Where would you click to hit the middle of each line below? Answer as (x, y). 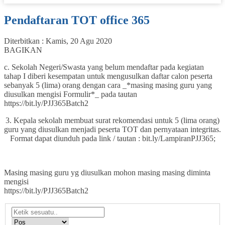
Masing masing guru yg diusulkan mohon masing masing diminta (107, 173)
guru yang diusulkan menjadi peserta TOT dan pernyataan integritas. (113, 130)
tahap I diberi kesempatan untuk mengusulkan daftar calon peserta (108, 76)
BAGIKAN (23, 50)
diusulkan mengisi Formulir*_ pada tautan (71, 94)
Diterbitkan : (25, 41)
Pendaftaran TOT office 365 (77, 20)
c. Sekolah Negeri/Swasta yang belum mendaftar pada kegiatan (104, 67)
